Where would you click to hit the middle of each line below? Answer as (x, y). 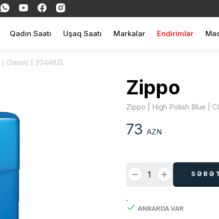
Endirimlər (175, 33)
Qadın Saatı (30, 33)
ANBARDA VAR (161, 208)
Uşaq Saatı (82, 33)
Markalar (129, 33)
